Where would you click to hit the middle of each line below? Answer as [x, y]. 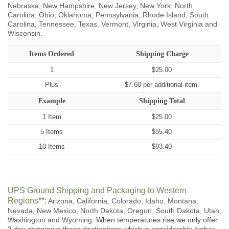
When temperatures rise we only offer [156, 220]
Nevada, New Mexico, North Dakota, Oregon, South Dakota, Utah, [114, 211]
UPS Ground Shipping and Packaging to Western [97, 191]
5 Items [52, 131]
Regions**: [27, 201]
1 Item [52, 117]
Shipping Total [162, 101]
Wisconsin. [25, 33]
